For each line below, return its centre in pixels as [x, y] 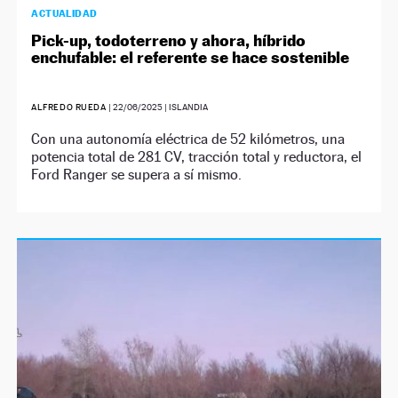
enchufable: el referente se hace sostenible [191, 57]
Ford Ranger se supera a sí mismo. [137, 175]
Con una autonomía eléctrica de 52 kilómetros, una [188, 139]
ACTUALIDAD [64, 13]
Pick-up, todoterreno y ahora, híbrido [169, 40]
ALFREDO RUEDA [70, 107]
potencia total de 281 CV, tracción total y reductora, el [197, 157]
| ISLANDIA [186, 107]
